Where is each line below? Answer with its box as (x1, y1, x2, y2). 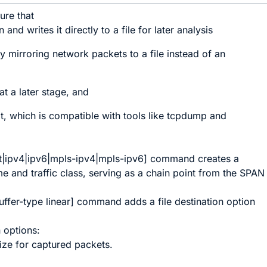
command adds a (77, 195, 159, 207)
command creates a (150, 153, 240, 164)
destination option (175, 195, 256, 207)
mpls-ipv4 (50, 153, 96, 164)
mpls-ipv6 (98, 153, 144, 164)
